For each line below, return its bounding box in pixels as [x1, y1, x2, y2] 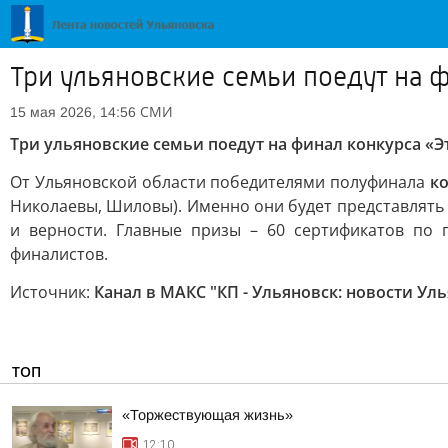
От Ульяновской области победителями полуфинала [10, 171, 431, 193]
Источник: [10, 281, 94, 303]
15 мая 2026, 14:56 [10, 104, 136, 120]
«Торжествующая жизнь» [122, 407, 293, 423]
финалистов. [10, 243, 108, 265]
